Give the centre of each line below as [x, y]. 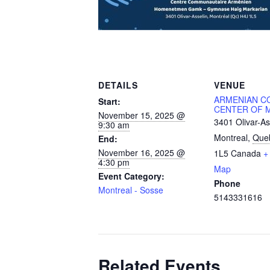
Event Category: [131, 176]
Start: [109, 101]
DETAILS [118, 85]
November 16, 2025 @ [142, 152]
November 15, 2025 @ [142, 115]
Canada [246, 153]
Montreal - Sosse [131, 190]
